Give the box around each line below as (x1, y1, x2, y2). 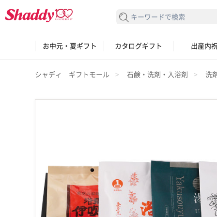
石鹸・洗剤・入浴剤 (127, 71, 188, 78)
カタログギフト (115, 43, 162, 49)
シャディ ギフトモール (35, 71, 109, 78)
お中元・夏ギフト (42, 43, 97, 49)
